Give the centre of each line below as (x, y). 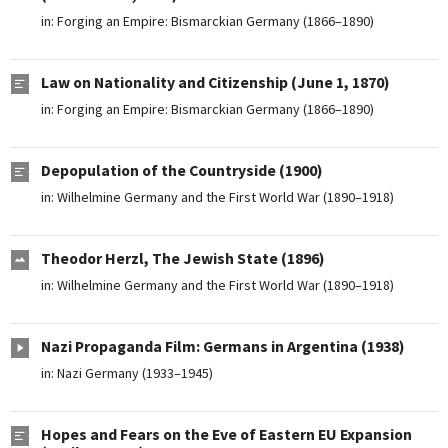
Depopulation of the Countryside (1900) (181, 171)
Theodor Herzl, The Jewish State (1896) (182, 259)
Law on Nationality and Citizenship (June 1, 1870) (215, 83)
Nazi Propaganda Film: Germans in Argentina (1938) (222, 347)
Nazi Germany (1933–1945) (134, 373)
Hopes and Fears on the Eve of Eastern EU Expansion (226, 435)
